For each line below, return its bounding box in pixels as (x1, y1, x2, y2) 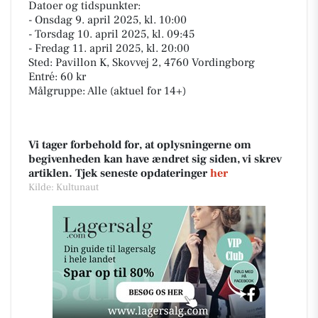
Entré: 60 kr (28, 70, 86, 84)
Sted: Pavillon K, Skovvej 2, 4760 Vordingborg (28, 55, 255, 70)
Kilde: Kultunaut (28, 181, 99, 194)
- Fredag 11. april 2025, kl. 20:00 (28, 41, 190, 55)
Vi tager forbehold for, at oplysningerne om (28, 138, 251, 152)
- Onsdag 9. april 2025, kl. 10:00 (28, 13, 187, 27)
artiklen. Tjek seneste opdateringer (28, 166, 210, 180)
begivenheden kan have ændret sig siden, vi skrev (28, 152, 282, 166)
